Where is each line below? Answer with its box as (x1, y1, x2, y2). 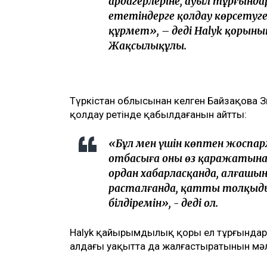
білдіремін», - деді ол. (108, 197, 218, 210)
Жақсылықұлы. (108, 39, 187, 53)
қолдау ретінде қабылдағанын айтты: (70, 108, 247, 121)
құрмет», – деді (108, 24, 194, 38)
